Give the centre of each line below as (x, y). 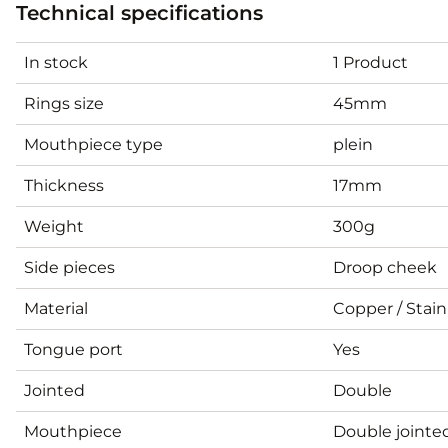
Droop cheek (385, 267)
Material (56, 308)
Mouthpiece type (93, 144)
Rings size (64, 103)
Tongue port (73, 349)
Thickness (64, 185)
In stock (56, 62)
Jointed (54, 390)
